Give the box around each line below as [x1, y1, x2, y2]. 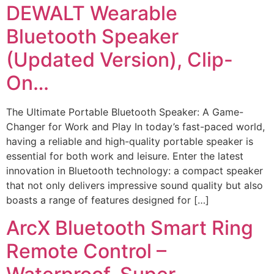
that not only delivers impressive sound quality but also [6, 179, 263, 192]
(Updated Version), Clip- [6, 48, 233, 72]
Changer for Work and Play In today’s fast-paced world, [6, 120, 265, 133]
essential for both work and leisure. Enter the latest [6, 150, 243, 163]
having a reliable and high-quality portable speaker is [6, 135, 253, 148]
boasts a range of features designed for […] [6, 194, 209, 207]
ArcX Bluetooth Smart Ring [6, 215, 253, 240]
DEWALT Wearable [6, 1, 177, 26]
